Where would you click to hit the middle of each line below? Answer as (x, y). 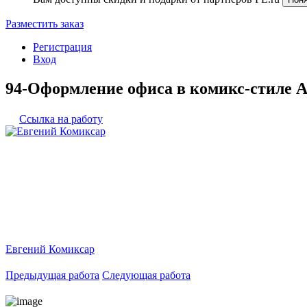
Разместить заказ (45, 24)
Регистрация (62, 47)
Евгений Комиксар (50, 249)
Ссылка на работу (61, 119)
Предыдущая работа (52, 275)
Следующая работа (146, 275)
